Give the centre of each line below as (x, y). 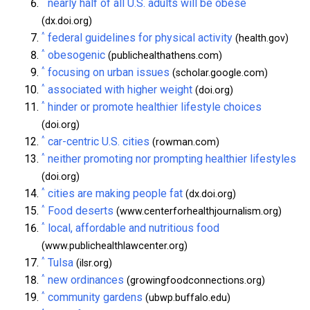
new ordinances (86, 280)
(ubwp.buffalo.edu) (186, 298)
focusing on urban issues (109, 72)
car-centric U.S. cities (99, 141)
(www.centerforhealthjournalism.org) (198, 211)
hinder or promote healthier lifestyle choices (155, 107)
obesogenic (76, 55)
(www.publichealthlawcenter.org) (115, 246)
